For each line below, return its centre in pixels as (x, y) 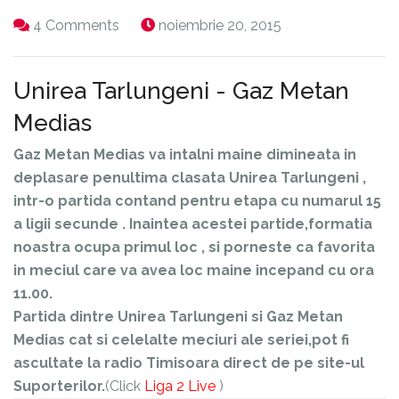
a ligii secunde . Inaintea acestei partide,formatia (193, 224)
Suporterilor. (59, 386)
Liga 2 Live (180, 386)
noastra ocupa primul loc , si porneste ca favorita (194, 247)
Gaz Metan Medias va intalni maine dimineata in (185, 154)
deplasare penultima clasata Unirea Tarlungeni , (190, 177)
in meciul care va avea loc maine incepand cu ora (194, 270)
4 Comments (76, 25)
